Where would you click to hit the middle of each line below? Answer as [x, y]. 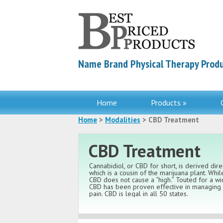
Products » [168, 103]
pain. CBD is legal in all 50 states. [139, 194]
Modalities [123, 120]
